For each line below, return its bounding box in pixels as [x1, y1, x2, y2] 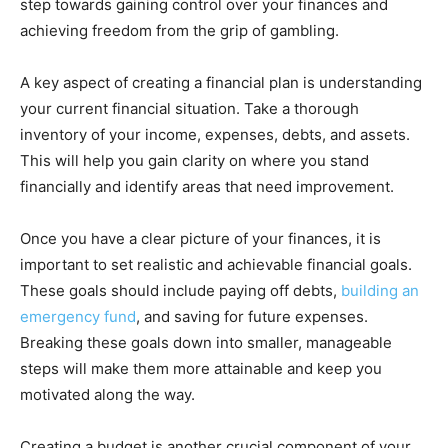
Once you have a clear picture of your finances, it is [20, 229, 381, 249]
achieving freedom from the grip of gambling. [20, 21, 339, 41]
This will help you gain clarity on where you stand [20, 151, 369, 171]
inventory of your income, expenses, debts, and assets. [20, 125, 410, 145]
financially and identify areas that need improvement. [20, 177, 394, 197]
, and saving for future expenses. [136, 307, 368, 327]
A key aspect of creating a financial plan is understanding [20, 73, 422, 93]
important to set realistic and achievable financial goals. [20, 255, 412, 275]
